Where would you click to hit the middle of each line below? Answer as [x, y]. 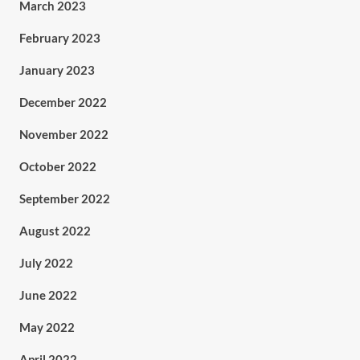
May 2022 [47, 327]
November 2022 [63, 135]
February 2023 [59, 38]
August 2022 [55, 231]
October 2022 [57, 167]
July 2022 [46, 263]
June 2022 [48, 295]
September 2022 [64, 199]
